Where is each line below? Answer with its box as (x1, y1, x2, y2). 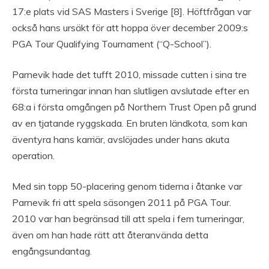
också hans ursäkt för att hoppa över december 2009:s (12, 22, 248, 34)
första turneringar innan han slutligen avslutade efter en (12, 85, 249, 97)
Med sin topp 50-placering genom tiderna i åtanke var (12, 180, 242, 193)
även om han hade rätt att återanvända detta (12, 229, 208, 241)
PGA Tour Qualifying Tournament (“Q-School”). (12, 38, 211, 50)
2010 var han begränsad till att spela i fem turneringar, (12, 213, 244, 225)
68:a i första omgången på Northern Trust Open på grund (12, 101, 256, 113)
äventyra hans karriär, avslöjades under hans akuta (12, 133, 229, 146)
